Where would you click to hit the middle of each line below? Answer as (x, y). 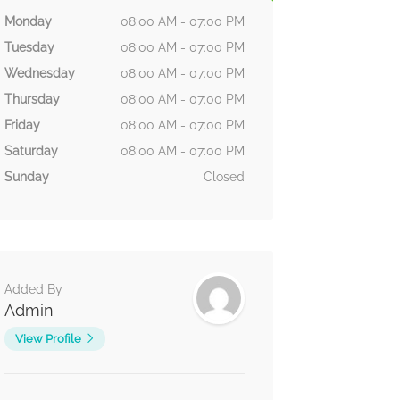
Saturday (31, 151)
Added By (33, 290)
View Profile (48, 339)
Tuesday (29, 48)
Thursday (32, 100)
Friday (22, 125)
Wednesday (39, 74)
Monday (28, 22)
